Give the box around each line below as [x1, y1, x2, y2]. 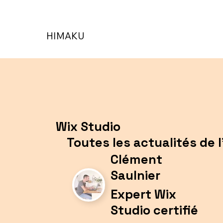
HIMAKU [46, 29, 85, 42]
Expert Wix [111, 186, 177, 203]
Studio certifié [111, 202, 199, 219]
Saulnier [111, 167, 161, 183]
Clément [111, 151, 163, 167]
